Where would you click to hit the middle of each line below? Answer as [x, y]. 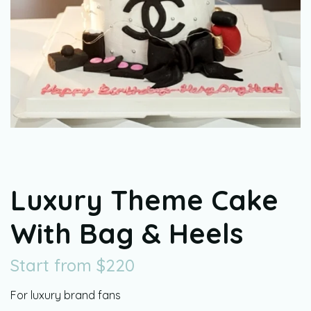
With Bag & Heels [127, 233]
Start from [53, 265]
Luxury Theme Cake [144, 200]
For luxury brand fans [66, 295]
